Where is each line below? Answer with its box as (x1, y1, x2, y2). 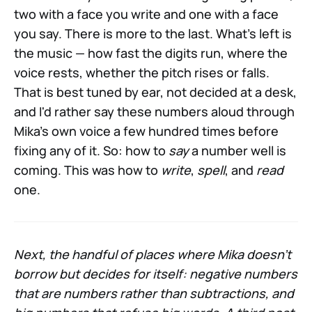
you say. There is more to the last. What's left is (14, 25, 292, 42)
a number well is (189, 142, 286, 159)
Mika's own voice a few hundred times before (14, 123, 279, 140)
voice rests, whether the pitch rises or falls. (14, 64, 270, 81)
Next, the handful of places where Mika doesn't (14, 246, 291, 263)
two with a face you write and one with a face (14, 6, 279, 23)
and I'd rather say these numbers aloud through (14, 103, 295, 120)
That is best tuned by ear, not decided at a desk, (14, 84, 297, 101)
